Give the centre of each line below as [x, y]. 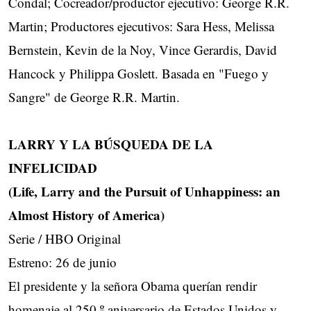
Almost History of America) [86, 215]
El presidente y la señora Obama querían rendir [133, 286]
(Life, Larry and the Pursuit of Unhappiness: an [144, 192]
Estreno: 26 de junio [62, 262]
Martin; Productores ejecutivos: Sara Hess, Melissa [141, 26]
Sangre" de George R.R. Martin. [94, 97]
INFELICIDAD [53, 168]
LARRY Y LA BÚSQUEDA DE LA [111, 144]
